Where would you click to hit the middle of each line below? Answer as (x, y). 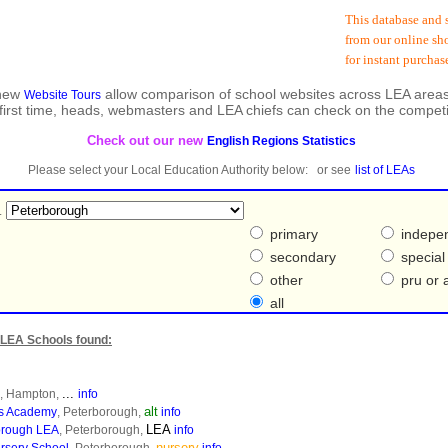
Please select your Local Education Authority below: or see (189, 170)
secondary (301, 257)
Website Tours (62, 95)
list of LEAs (384, 170)
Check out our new (146, 140)
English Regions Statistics (281, 141)
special (421, 257)
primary (292, 234)
